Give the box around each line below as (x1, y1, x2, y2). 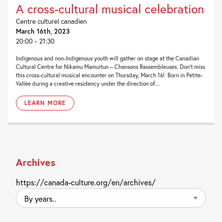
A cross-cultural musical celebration (16, 1, 204, 17)
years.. (15, 202, 34, 211)
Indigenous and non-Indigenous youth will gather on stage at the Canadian (16, 55, 199, 62)
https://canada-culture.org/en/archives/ (16, 177, 156, 187)
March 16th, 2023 (16, 27, 70, 36)
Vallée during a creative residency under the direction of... (16, 80, 160, 87)
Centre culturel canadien (16, 17, 87, 26)
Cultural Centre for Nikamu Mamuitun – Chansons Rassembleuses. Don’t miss (16, 63, 205, 70)
